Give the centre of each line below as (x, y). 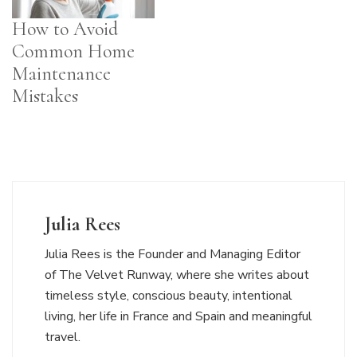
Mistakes (45, 96)
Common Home (73, 52)
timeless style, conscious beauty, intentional (169, 296)
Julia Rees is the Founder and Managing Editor (173, 255)
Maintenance (61, 74)
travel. (63, 337)
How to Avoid (65, 29)
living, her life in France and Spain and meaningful (178, 317)
